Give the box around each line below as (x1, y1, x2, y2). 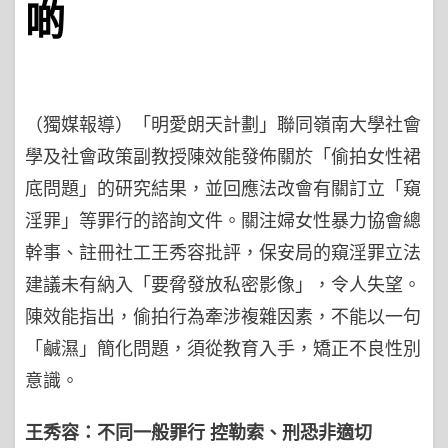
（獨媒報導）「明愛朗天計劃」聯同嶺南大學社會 (25, 115, 421, 135)
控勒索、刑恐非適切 (210, 423, 372, 443)
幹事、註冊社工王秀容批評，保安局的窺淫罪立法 (25, 243, 421, 263)
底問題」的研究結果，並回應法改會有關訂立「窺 (25, 179, 421, 199)
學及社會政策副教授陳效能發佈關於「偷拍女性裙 (25, 147, 421, 167)
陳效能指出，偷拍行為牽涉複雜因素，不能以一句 (25, 307, 421, 327)
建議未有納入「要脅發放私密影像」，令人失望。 (25, 275, 421, 295)
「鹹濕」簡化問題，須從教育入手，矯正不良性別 (25, 339, 421, 359)
